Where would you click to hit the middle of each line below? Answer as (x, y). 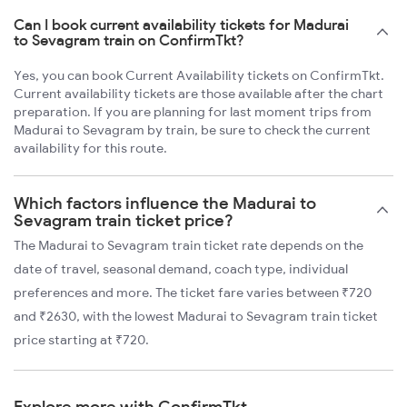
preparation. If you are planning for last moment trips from (193, 112)
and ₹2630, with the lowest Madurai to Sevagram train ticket (196, 317)
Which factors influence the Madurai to (165, 203)
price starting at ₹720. (81, 340)
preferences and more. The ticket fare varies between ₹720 (193, 293)
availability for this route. (90, 149)
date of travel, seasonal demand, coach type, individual (181, 269)
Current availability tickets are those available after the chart (199, 94)
